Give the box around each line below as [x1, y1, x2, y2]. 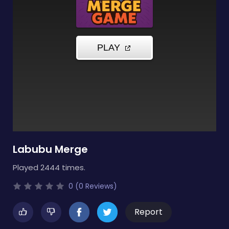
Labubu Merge [13, 142, 88, 156]
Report [134, 206, 163, 218]
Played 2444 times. [13, 162, 85, 173]
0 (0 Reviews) [66, 181, 117, 191]
